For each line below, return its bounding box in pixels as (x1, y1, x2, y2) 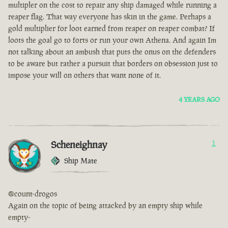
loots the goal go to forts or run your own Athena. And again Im (8, 35, 216, 45)
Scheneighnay (51, 138, 107, 152)
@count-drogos (8, 189, 57, 199)
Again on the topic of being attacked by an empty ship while (8, 201, 203, 211)
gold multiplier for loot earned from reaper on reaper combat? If (8, 23, 215, 34)
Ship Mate (64, 156, 97, 166)
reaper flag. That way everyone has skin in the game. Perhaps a (8, 12, 211, 22)
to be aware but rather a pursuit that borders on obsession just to (8, 59, 218, 69)
